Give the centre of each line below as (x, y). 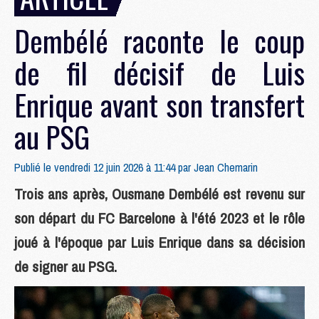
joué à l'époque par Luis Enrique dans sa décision (159, 242)
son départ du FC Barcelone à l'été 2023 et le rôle (159, 218)
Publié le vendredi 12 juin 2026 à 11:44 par (104, 167)
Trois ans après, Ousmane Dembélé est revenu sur (159, 194)
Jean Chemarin (226, 167)
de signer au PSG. (66, 267)
